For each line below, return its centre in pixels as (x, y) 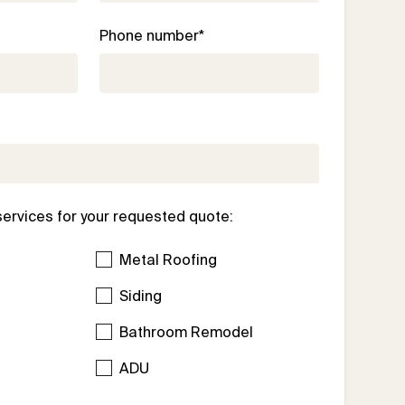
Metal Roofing (169, 259)
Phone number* (152, 35)
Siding (141, 296)
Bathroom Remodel (187, 332)
